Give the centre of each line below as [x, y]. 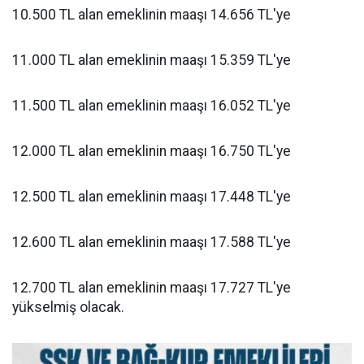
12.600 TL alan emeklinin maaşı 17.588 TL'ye [152, 242]
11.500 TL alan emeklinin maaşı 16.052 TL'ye [152, 106]
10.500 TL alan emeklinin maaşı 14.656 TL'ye [152, 15]
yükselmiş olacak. [68, 307]
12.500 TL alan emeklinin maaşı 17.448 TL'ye [152, 197]
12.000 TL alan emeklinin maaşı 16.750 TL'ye [152, 151]
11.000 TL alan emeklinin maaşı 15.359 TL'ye [152, 60]
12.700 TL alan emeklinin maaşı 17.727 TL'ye [152, 288]
